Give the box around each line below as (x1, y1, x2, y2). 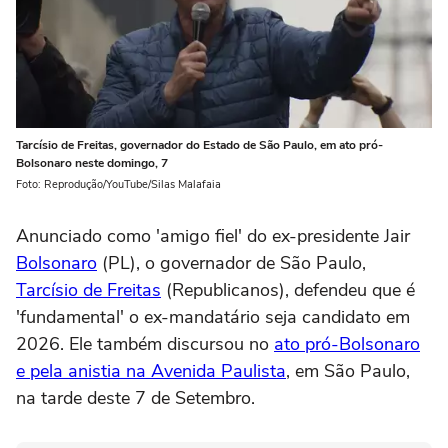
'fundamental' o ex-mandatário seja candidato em (16, 305, 410, 330)
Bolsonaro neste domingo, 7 (16, 155, 168, 172)
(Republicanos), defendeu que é (161, 278, 415, 303)
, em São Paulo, (286, 359, 410, 384)
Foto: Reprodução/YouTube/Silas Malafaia (16, 177, 221, 193)
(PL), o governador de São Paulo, (97, 251, 366, 276)
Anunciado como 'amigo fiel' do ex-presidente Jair (16, 224, 410, 249)
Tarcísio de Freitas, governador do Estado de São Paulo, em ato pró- (16, 137, 383, 154)
